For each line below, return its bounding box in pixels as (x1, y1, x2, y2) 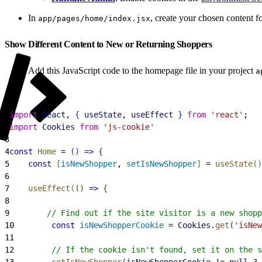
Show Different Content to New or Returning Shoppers (5, 39, 215, 49)
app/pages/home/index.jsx (38, 13, 150, 23)
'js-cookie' (98, 122, 154, 132)
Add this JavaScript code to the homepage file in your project (28, 65, 256, 75)
